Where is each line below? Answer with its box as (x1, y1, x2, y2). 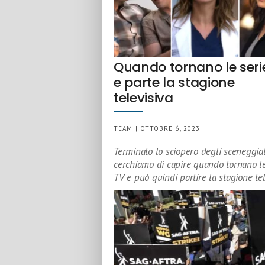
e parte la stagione (114, 73, 235, 92)
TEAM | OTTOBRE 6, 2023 (114, 124, 201, 132)
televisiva (114, 89, 173, 107)
